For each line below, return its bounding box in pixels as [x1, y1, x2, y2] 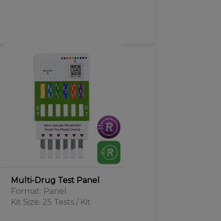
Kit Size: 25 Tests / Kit [10, 197, 91, 207]
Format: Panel [10, 186, 67, 196]
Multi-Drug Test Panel [10, 176, 100, 185]
